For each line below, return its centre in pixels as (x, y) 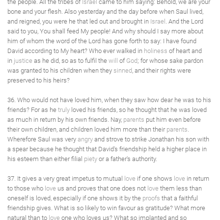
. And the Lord (184, 21)
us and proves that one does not (102, 188)
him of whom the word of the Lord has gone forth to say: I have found (102, 41)
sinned (123, 70)
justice (23, 61)
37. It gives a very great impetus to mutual (66, 179)
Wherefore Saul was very (42, 139)
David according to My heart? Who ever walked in (76, 51)
